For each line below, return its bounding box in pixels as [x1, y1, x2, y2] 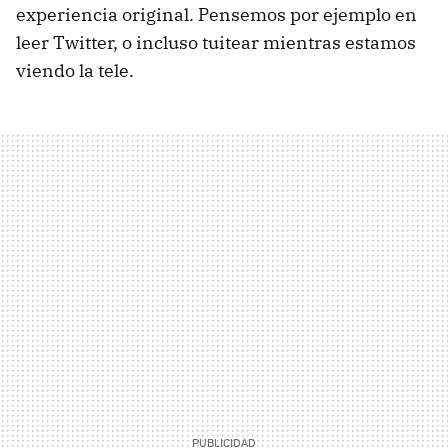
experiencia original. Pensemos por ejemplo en [16, 2, 417, 26]
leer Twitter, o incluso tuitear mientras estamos [16, 30, 416, 54]
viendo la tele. [16, 58, 134, 82]
